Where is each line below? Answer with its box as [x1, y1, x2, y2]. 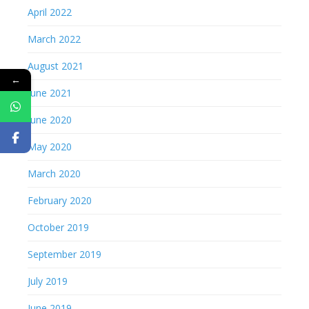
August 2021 [28, 59, 83, 72]
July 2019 [28, 275, 68, 288]
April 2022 [28, 6, 72, 19]
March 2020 [28, 167, 81, 180]
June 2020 [28, 113, 72, 126]
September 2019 [28, 248, 101, 261]
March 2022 [28, 32, 81, 46]
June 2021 [28, 86, 72, 99]
